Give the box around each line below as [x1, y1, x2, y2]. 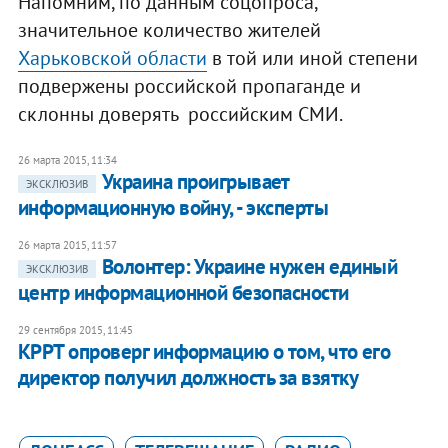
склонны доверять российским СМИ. [17, 100, 343, 127]
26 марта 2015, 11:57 [17, 237, 117, 252]
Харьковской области [17, 44, 207, 71]
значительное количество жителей [17, 16, 321, 43]
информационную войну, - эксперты [17, 193, 329, 221]
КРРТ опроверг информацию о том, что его [17, 337, 391, 365]
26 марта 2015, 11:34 [17, 152, 117, 167]
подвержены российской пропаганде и [17, 72, 361, 99]
